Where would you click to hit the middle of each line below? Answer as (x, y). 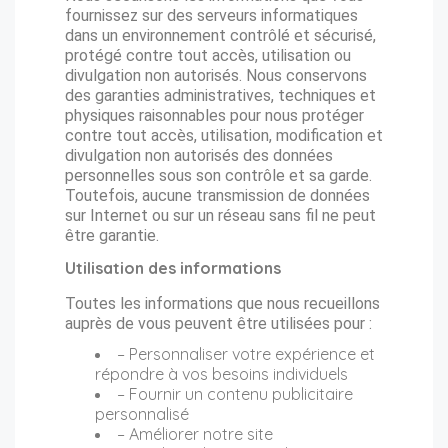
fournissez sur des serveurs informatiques (211, 15)
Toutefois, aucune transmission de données (217, 195)
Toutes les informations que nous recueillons (222, 303)
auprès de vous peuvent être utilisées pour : (218, 323)
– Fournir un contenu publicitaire (235, 394)
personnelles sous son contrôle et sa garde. (218, 175)
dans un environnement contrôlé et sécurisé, (220, 35)
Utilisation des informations (173, 268)
